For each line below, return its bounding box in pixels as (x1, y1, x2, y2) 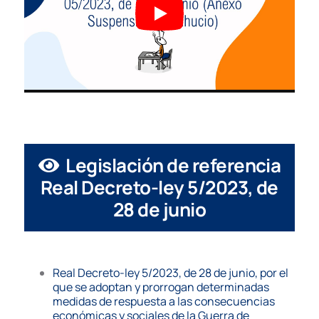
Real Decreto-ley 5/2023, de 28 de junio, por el (53, 264, 288, 281)
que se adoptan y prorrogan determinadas (53, 278, 269, 295)
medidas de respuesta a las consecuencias (53, 293, 275, 309)
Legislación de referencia (66, 152, 281, 178)
